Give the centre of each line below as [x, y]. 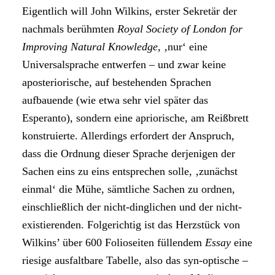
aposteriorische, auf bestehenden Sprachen [117, 82]
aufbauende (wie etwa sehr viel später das [115, 100]
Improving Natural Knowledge [90, 47]
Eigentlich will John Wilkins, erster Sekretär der [130, 11]
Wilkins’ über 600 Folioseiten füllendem [114, 242]
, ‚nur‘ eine [183, 47]
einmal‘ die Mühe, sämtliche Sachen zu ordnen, [129, 189]
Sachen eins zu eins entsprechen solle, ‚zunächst [130, 171]
